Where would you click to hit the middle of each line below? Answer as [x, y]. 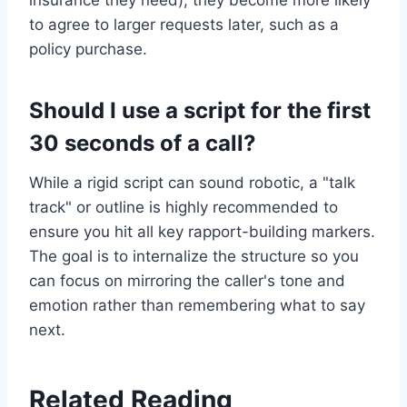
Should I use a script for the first [200, 111]
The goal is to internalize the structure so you [194, 257]
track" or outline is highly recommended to [184, 208]
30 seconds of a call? [143, 144]
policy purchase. [88, 50]
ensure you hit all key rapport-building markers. [202, 232]
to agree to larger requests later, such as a [184, 25]
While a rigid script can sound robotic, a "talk [192, 183]
